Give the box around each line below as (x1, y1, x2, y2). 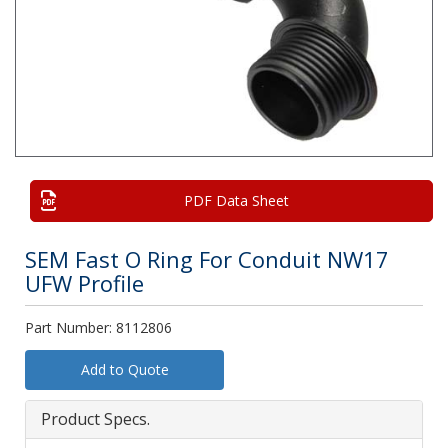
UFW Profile (25, 268, 144, 298)
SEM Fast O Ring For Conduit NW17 (25, 244, 389, 274)
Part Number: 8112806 (25, 318, 172, 337)
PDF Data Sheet (184, 191, 289, 210)
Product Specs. (41, 408, 150, 430)
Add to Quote (80, 360, 169, 379)
